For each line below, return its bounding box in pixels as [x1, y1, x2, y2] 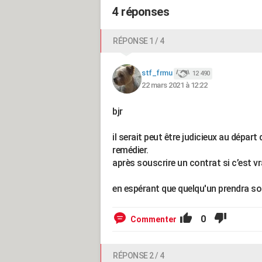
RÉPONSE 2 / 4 [113, 251, 164, 260]
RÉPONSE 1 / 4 [113, 36, 164, 46]
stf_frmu [142, 68, 172, 78]
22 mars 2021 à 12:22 [142, 80, 207, 89]
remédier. [112, 144, 149, 156]
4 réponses [112, 5, 169, 19]
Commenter [130, 215, 177, 224]
